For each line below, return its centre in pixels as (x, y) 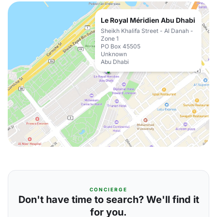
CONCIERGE (108, 189)
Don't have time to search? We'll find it (108, 200)
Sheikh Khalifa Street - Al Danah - (147, 31)
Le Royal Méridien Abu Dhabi (148, 20)
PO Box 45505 (121, 46)
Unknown (114, 54)
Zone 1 (110, 39)
